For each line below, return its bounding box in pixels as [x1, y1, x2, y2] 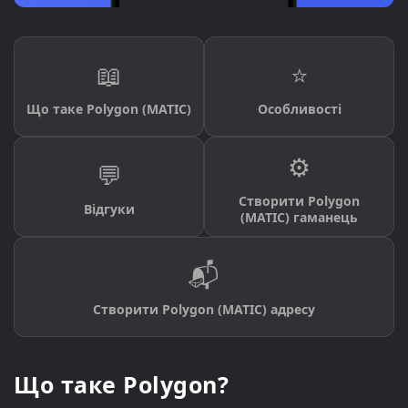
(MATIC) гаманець [240, 209, 358, 227]
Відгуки [83, 200, 135, 219]
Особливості [257, 100, 342, 118]
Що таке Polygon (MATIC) [26, 100, 191, 118]
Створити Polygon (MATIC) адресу [93, 301, 315, 319]
